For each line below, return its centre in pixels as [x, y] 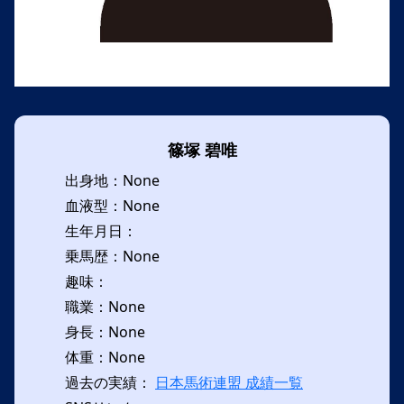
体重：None [105, 357]
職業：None [105, 307]
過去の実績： [110, 382]
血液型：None [112, 206]
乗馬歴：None [112, 256]
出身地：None [112, 180]
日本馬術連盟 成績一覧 [229, 382]
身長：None [105, 332]
